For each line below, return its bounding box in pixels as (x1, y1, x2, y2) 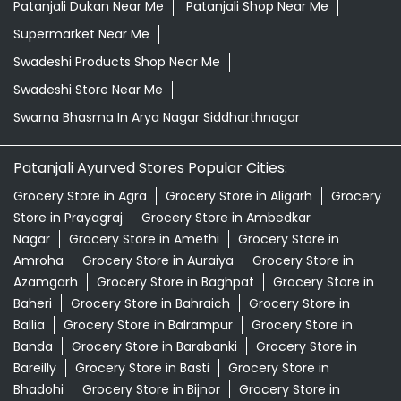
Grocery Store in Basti (75, 358, 209, 377)
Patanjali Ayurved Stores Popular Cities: (13, 157, 287, 178)
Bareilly (13, 358, 56, 377)
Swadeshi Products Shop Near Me (13, 52, 220, 71)
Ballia (13, 315, 45, 334)
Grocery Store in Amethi (69, 229, 219, 248)
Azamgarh (13, 272, 78, 291)
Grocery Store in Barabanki (72, 337, 237, 355)
